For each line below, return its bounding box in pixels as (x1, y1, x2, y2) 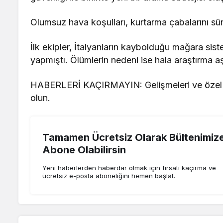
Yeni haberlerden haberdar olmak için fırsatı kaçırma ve (42, 163, 216, 172)
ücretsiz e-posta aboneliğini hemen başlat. (42, 171, 175, 180)
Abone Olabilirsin (42, 143, 126, 156)
